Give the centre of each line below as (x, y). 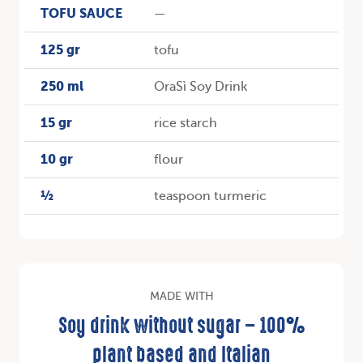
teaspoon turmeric (210, 196)
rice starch (185, 124)
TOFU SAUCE (81, 14)
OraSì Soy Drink (200, 87)
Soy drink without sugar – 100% (181, 328)
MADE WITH (181, 297)
